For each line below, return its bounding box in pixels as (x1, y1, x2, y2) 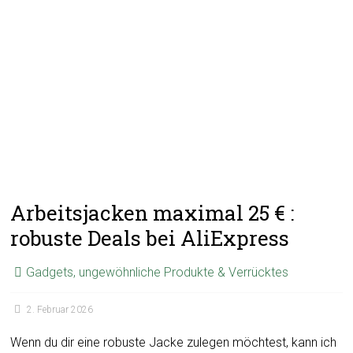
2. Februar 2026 (27, 304, 94, 315)
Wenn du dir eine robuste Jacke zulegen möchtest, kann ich (10, 335, 337, 350)
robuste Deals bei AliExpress (10, 225, 290, 251)
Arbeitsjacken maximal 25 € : (10, 199, 295, 226)
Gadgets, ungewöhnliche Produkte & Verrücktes (26, 265, 289, 280)
